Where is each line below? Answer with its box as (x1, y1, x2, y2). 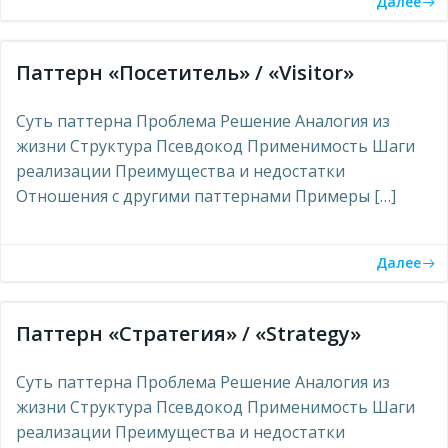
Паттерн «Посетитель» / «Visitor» (16, 59, 354, 86)
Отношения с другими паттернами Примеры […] (16, 185, 396, 207)
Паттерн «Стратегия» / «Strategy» (16, 320, 361, 347)
